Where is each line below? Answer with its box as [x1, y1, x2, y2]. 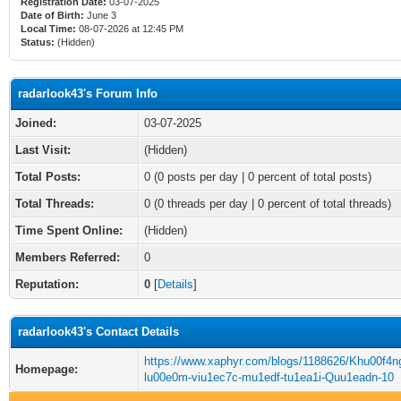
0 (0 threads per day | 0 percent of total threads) [144, 197, 391, 210]
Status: [21, 37, 55, 47]
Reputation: [15, 277, 79, 291]
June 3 [84, 10, 119, 21]
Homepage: [15, 363, 78, 376]
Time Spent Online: [15, 224, 123, 237]
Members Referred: [15, 251, 120, 264]
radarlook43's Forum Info [18, 87, 158, 100]
